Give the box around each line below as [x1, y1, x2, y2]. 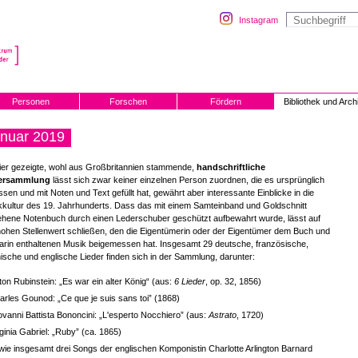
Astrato [209, 310, 237, 320]
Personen [12, 97, 50, 106]
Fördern [210, 97, 241, 106]
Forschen [109, 97, 147, 106]
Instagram [239, 15, 278, 25]
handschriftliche [194, 162, 265, 172]
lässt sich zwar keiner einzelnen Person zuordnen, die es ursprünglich [50, 175, 324, 185]
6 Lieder [174, 276, 205, 286]
